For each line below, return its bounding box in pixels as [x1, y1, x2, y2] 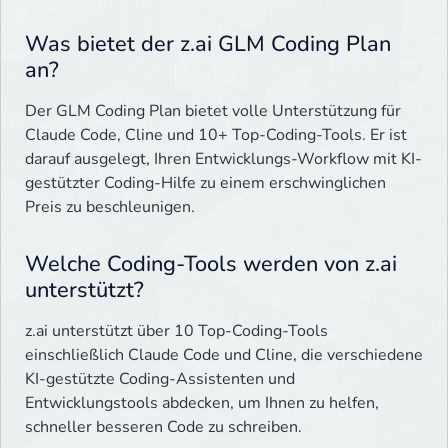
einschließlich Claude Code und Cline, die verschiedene [25, 344, 423, 367]
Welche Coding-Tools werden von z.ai [25, 249, 397, 280]
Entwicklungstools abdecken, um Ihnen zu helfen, [25, 392, 379, 415]
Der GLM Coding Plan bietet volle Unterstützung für [25, 100, 401, 123]
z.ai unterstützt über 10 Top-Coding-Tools [25, 320, 328, 343]
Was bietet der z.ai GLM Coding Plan [25, 29, 391, 60]
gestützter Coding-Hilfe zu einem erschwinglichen [25, 172, 386, 195]
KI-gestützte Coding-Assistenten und [25, 368, 295, 391]
